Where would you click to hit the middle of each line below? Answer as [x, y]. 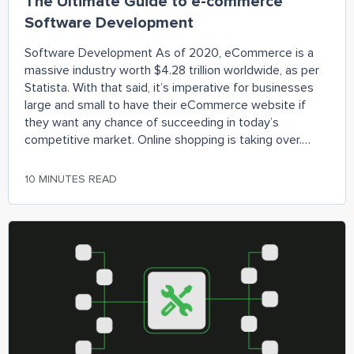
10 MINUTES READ [71, 179]
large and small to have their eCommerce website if [165, 105]
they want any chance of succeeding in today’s [152, 122]
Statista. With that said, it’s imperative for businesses [169, 87]
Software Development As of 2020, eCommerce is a [169, 53]
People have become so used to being [130, 157]
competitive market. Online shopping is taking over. [163, 139]
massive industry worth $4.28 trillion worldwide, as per [172, 70]
